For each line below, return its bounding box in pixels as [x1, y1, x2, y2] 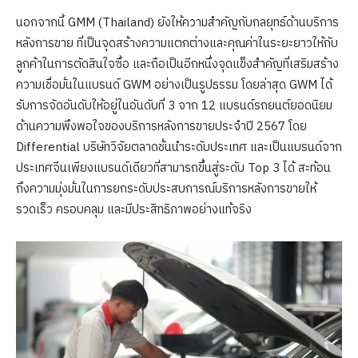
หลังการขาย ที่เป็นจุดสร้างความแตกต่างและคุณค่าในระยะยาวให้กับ [16, 33, 338, 54]
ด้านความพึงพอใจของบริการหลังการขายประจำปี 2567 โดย [16, 116, 307, 137]
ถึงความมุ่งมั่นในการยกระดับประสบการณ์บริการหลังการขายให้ [16, 178, 316, 199]
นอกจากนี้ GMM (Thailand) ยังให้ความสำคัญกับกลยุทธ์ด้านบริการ [16, 12, 339, 33]
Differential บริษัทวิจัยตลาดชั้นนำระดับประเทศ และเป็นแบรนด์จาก [16, 137, 342, 157]
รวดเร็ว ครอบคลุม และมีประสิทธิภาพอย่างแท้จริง [16, 199, 252, 220]
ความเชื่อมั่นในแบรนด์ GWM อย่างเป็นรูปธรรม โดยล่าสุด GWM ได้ [16, 74, 332, 95]
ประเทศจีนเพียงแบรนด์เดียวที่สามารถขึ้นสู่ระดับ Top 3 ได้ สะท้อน [16, 157, 331, 178]
